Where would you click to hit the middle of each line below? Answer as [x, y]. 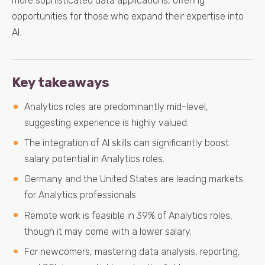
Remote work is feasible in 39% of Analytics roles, [128, 215]
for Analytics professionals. [81, 195]
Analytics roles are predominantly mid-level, [116, 107]
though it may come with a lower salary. [108, 231]
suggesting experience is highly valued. [106, 123]
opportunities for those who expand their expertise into [128, 16]
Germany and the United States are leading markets [133, 179]
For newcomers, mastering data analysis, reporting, [132, 251]
